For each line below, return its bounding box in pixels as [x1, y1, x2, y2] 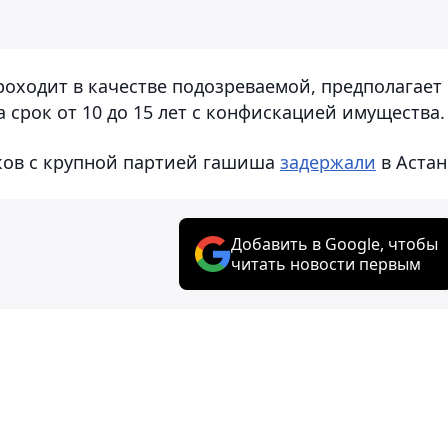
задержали [280, 149, 376, 174]
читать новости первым [231, 252, 421, 275]
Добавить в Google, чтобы [231, 232, 438, 255]
